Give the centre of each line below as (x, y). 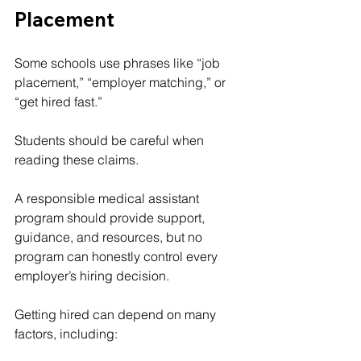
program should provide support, (111, 217)
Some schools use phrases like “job (119, 62)
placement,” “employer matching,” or (122, 82)
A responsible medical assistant (108, 198)
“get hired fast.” (60, 101)
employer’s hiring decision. (92, 275)
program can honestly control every (118, 256)
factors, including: (66, 333)
